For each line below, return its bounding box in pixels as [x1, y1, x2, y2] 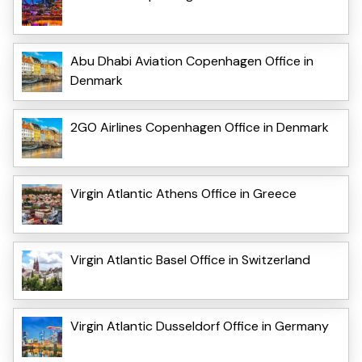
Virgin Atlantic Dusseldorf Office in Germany [70, 317, 329, 335]
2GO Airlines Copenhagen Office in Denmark [70, 118, 329, 136]
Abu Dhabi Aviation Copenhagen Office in [70, 52, 314, 69]
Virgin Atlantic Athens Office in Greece [70, 184, 297, 202]
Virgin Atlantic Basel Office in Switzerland [70, 250, 310, 268]
